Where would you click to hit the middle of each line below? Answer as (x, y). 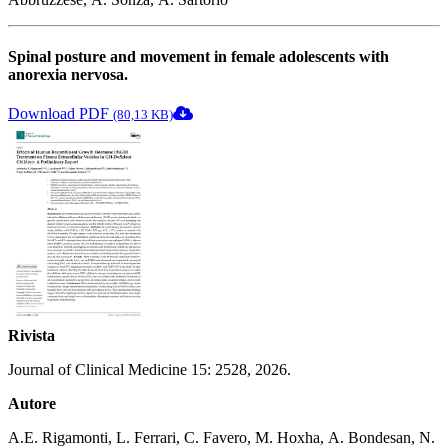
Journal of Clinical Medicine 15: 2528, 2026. (149, 370)
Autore (32, 404)
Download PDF (60, 114)
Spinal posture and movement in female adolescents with (198, 56)
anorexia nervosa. (68, 74)
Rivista (31, 336)
